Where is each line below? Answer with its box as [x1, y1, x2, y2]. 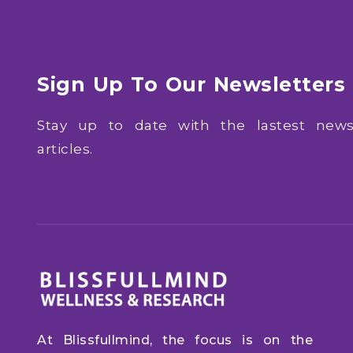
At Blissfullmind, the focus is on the [37, 332, 313, 347]
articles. [37, 140, 93, 157]
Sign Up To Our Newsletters [37, 72, 345, 96]
